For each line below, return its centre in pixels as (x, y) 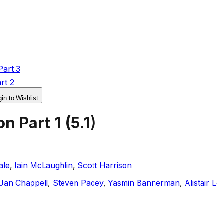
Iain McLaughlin (43, 165)
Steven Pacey (78, 182)
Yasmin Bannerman (144, 182)
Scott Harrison (104, 165)
